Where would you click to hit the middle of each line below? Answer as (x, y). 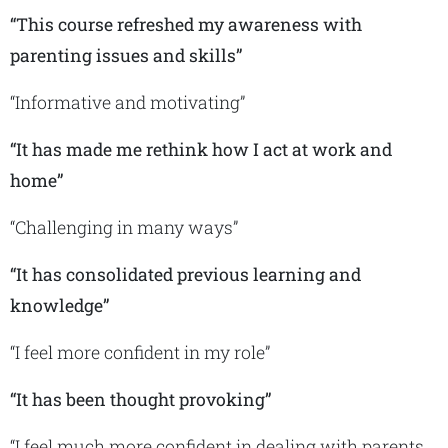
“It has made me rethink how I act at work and (201, 149)
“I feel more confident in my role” (140, 352)
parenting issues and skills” (128, 55)
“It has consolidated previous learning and (185, 274)
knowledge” (59, 305)
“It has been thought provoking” (140, 399)
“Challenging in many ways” (124, 227)
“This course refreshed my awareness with (186, 24)
